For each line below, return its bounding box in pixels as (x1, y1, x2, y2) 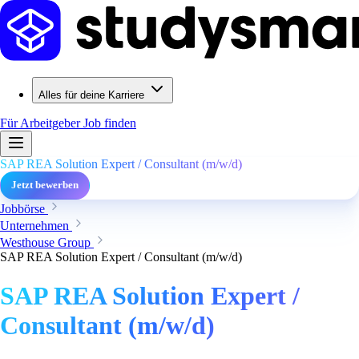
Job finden (83, 116, 136, 130)
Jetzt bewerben (11, 179, 79, 191)
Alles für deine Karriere (38, 89, 144, 101)
